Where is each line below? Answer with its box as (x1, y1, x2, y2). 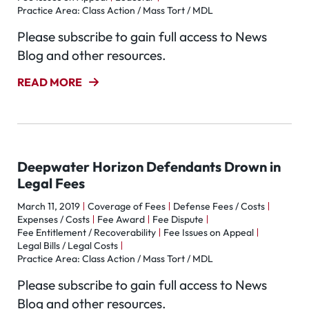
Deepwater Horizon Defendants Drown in (17, 158, 281, 175)
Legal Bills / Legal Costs (17, 239, 118, 252)
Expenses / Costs (17, 213, 90, 226)
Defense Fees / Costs (173, 200, 265, 212)
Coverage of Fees (88, 200, 166, 212)
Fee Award (97, 213, 145, 226)
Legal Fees (17, 175, 85, 192)
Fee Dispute (152, 213, 203, 226)
